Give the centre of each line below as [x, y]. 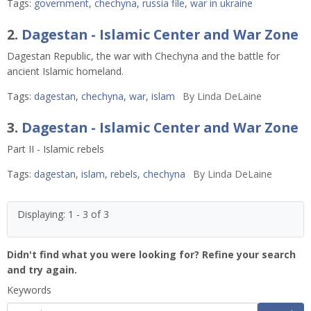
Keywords [29, 289]
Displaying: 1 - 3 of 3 [63, 214]
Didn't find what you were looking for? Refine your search [151, 254]
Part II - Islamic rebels [56, 149]
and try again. [42, 269]
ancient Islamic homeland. [65, 71]
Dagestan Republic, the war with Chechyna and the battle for [143, 56]
